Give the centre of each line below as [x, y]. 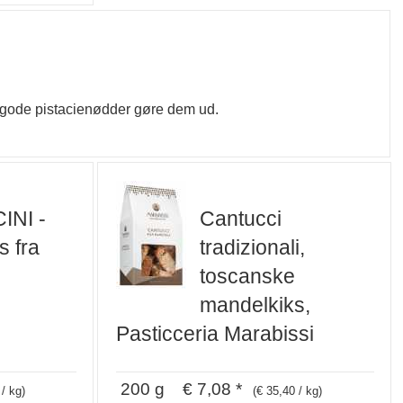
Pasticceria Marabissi [215, 334]
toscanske [248, 277]
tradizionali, [253, 248]
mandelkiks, [255, 305]
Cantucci [241, 219]
